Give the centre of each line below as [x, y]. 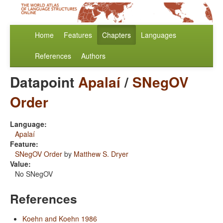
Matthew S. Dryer [101, 154]
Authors [93, 56]
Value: [20, 164]
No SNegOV [34, 174]
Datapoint [44, 82]
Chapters [116, 35]
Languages [159, 35]
